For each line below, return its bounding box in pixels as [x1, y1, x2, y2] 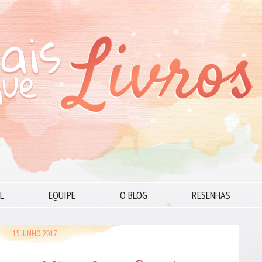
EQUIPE [49, 188, 75, 202]
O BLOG [120, 188, 147, 202]
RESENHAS [192, 188, 230, 202]
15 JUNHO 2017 [12, 228, 57, 239]
